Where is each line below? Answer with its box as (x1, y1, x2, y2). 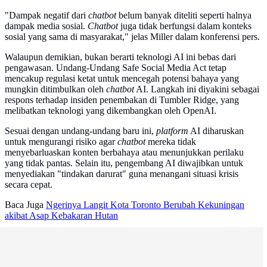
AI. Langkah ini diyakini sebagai (134, 84, 259, 95)
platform (156, 126, 188, 136)
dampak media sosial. (5, 21, 88, 32)
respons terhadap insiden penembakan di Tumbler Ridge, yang (5, 95, 239, 105)
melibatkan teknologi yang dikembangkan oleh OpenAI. (5, 105, 216, 116)
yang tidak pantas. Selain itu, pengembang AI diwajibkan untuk (5, 158, 243, 169)
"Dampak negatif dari (5, 10, 88, 21)
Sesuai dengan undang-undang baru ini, (5, 126, 156, 136)
